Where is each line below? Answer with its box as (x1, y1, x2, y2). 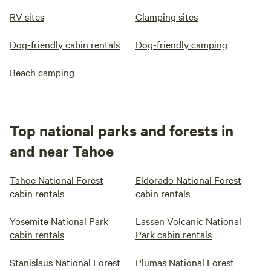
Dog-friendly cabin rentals (10, 38, 120, 51)
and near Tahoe (10, 141, 114, 160)
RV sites (10, 10, 44, 23)
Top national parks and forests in (10, 120, 233, 140)
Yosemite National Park (10, 214, 108, 227)
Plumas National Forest (135, 255, 234, 269)
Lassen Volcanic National (135, 214, 241, 227)
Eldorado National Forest (135, 173, 241, 186)
